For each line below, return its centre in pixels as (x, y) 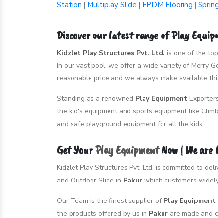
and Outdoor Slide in (90, 180)
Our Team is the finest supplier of (110, 200)
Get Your (76, 150)
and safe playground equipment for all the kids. (130, 124)
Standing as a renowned (96, 98)
